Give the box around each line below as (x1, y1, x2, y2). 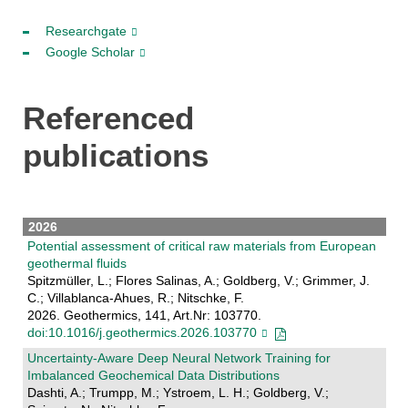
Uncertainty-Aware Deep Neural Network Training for (26, 351, 331, 366)
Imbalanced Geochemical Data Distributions (26, 368, 280, 383)
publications (22, 137, 209, 173)
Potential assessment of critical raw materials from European (26, 239, 376, 254)
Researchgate (45, 24, 127, 39)
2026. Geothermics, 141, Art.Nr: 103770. (26, 308, 261, 323)
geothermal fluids (26, 256, 127, 271)
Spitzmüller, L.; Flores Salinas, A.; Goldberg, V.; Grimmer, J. (26, 273, 370, 289)
